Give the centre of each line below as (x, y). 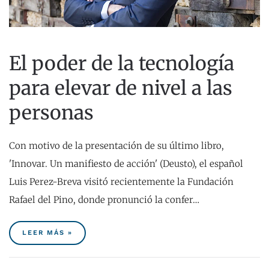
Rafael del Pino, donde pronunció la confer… (104, 199)
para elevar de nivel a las (121, 88)
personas (51, 112)
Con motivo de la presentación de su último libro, (116, 145)
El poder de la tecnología (122, 63)
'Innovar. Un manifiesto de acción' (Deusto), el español (126, 163)
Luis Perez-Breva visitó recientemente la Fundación (121, 181)
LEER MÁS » (47, 232)
